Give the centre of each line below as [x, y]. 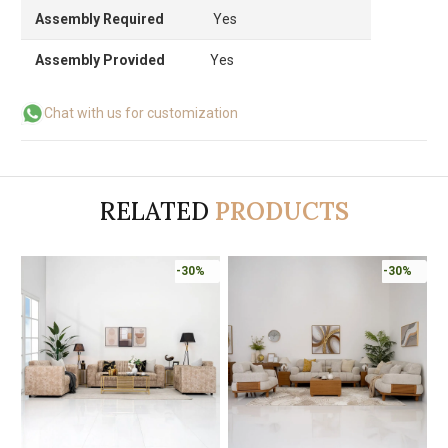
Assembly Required [99, 18]
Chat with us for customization [141, 112]
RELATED [154, 211]
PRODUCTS [281, 211]
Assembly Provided [100, 59]
